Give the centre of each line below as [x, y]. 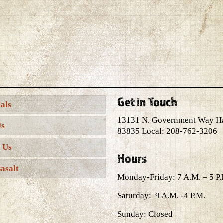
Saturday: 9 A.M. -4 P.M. [162, 195]
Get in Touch [148, 101]
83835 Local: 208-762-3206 [167, 131]
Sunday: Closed [145, 214]
